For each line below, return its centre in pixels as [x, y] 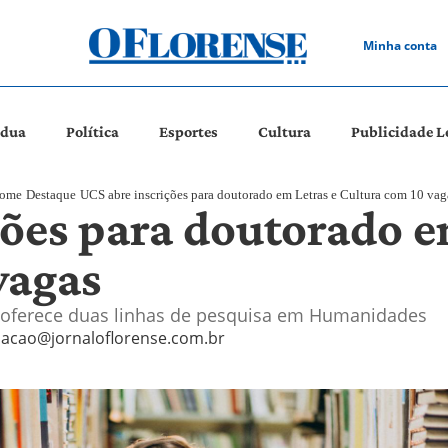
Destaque [51, 194]
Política [93, 131]
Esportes [189, 131]
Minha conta [399, 45]
